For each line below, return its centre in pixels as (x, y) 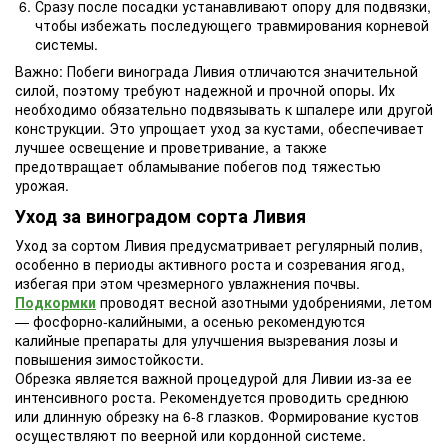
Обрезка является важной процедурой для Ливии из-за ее (213, 377)
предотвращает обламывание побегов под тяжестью (198, 166)
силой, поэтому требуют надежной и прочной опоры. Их (205, 90)
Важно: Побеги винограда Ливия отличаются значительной (216, 71)
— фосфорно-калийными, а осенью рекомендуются (190, 320)
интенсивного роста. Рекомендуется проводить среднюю (212, 396)
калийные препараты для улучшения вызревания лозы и (206, 339)
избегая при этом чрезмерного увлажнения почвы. (187, 282)
